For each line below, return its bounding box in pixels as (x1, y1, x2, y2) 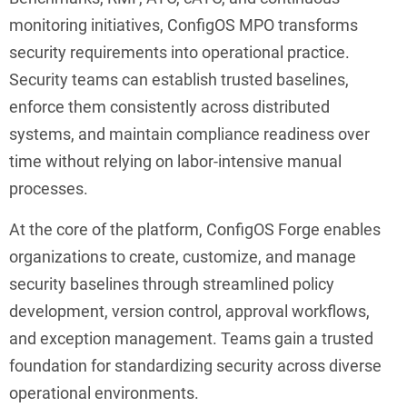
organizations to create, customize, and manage (9, 246, 356, 266)
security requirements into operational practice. (9, 42, 350, 62)
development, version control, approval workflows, (9, 301, 370, 321)
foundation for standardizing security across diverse (9, 355, 382, 375)
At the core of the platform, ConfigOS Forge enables (9, 219, 381, 239)
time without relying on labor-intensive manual (9, 151, 342, 171)
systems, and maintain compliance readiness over (9, 124, 370, 144)
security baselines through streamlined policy (9, 273, 334, 293)
